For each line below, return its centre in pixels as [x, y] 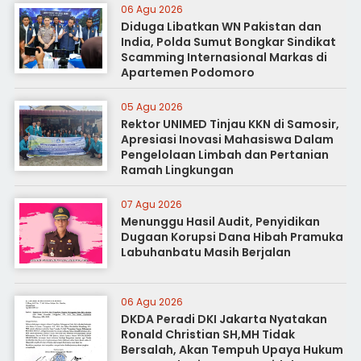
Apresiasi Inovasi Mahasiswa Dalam [227, 139]
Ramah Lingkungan [177, 170]
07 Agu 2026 [151, 204]
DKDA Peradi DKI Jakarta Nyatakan [224, 319]
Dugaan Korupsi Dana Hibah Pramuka [232, 237]
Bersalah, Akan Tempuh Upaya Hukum [232, 350]
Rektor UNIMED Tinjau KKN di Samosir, [230, 124]
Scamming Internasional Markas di [224, 57]
